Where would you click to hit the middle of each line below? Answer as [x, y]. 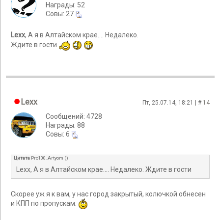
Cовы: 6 [58, 134]
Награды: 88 [65, 125]
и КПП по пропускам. [44, 203]
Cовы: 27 [60, 14]
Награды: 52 [65, 5]
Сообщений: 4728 [74, 116]
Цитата [22, 158]
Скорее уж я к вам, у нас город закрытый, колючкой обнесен [108, 194]
